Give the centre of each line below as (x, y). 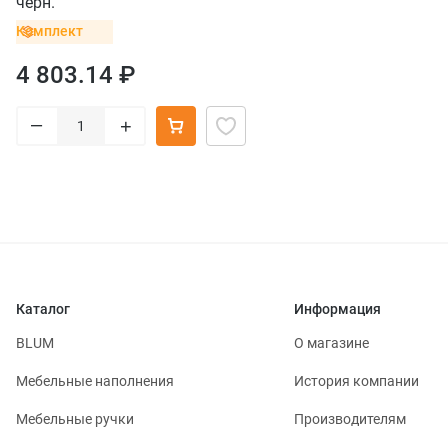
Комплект (49, 31)
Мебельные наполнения (95, 380)
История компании (356, 380)
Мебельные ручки (75, 418)
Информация (337, 308)
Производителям (350, 418)
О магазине (331, 342)
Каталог (43, 308)
